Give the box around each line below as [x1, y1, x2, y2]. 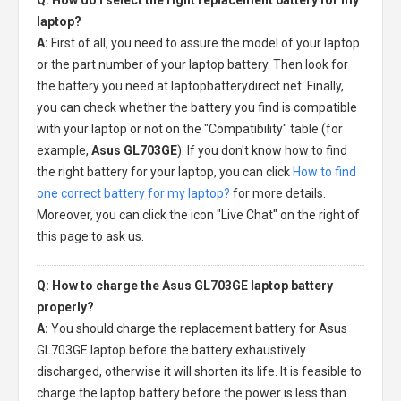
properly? [37, 299, 94, 314]
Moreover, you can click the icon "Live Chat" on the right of [37, 207, 360, 222]
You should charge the [51, 320, 180, 336]
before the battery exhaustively [126, 342, 306, 357]
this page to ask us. [37, 228, 144, 243]
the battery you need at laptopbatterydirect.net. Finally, [37, 78, 344, 93]
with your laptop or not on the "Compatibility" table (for [37, 121, 343, 136]
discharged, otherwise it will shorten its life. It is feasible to [37, 363, 362, 379]
